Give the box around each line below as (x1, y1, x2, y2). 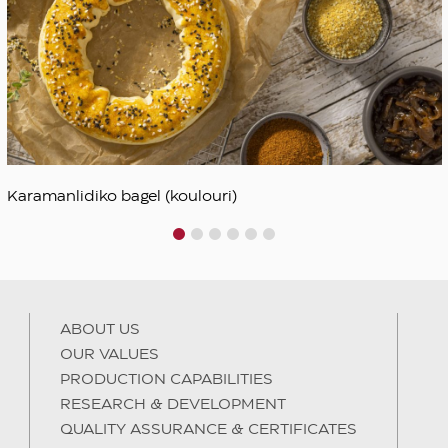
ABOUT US (60, 323, 141, 338)
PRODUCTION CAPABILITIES (60, 373, 274, 388)
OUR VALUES (60, 348, 160, 363)
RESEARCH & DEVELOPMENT (60, 398, 287, 413)
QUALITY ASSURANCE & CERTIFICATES (60, 423, 358, 438)
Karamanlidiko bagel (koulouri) (7, 189, 237, 204)
